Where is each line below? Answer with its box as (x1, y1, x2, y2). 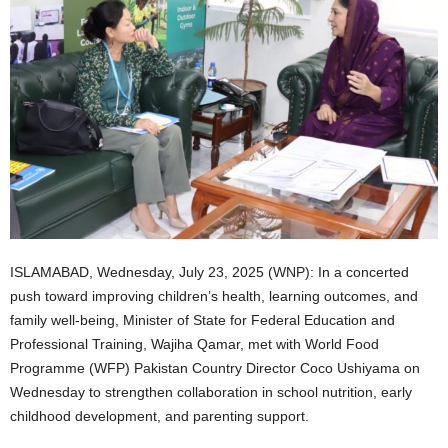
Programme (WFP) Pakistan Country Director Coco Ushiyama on (10, 359, 420, 376)
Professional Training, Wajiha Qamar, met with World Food (10, 335, 379, 352)
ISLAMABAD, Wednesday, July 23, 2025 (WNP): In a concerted (10, 263, 409, 280)
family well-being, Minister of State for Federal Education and (10, 311, 395, 328)
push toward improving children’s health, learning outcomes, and (10, 287, 418, 304)
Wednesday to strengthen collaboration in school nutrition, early (10, 383, 412, 400)
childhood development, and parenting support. (10, 407, 309, 424)
